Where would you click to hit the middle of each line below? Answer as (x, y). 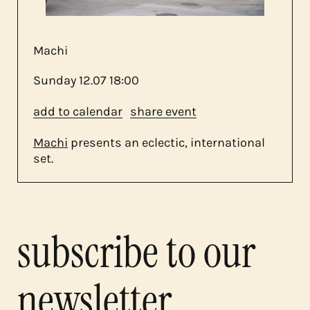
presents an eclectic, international (166, 142)
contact (155, 53)
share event (163, 112)
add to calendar (78, 112)
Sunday (55, 81)
